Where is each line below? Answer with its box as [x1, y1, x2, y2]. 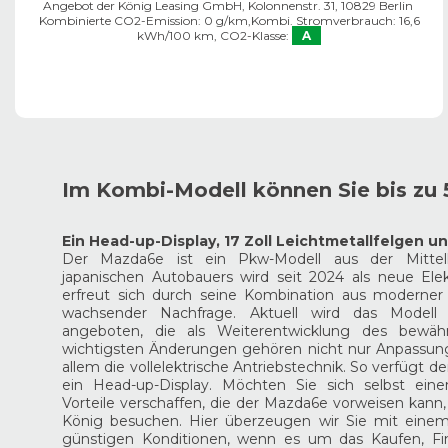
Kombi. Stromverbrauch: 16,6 [250, 13, 420, 29]
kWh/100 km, [137, 28, 217, 44]
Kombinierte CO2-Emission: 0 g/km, [38, 13, 251, 29]
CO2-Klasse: [220, 28, 289, 44]
